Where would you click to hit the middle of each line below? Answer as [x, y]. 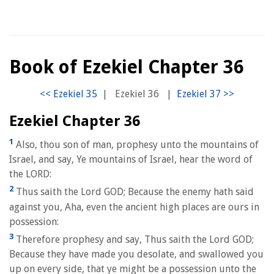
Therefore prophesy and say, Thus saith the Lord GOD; [134, 239]
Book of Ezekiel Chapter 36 [127, 67]
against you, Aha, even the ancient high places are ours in [134, 207]
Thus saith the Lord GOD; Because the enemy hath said [134, 192]
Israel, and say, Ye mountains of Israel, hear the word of [131, 160]
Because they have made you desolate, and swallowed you [136, 254]
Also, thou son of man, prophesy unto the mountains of [136, 145]
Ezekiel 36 [137, 94]
